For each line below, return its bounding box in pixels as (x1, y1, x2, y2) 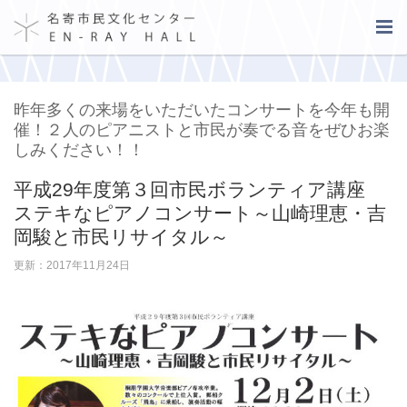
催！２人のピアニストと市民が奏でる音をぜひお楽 (14, 121, 390, 139)
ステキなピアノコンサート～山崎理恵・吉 (14, 203, 386, 223)
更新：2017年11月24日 (14, 259, 130, 272)
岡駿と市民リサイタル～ (14, 226, 229, 247)
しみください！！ (14, 141, 144, 159)
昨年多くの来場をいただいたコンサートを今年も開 (14, 101, 390, 119)
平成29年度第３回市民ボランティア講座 (14, 179, 384, 200)
